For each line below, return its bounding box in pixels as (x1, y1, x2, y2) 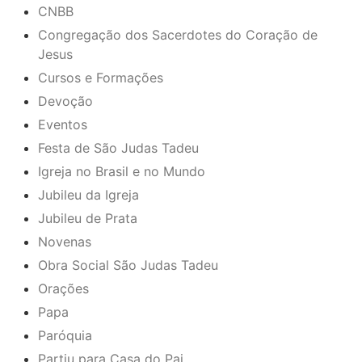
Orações (38, 280, 89, 297)
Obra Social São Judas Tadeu (38, 256, 218, 273)
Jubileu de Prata (38, 209, 137, 226)
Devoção (38, 92, 93, 109)
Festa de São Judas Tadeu (38, 139, 199, 156)
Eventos (38, 116, 87, 133)
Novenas (38, 233, 91, 250)
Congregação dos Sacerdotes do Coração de (38, 26, 318, 43)
